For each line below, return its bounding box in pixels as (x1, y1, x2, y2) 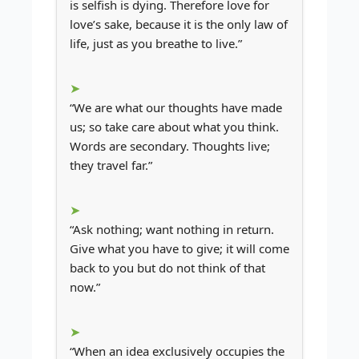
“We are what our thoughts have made (70, 99, 282, 116)
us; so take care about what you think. (70, 119, 279, 135)
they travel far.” (70, 157, 152, 174)
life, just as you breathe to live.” (70, 35, 242, 52)
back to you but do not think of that (70, 260, 265, 276)
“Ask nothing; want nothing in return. (70, 221, 274, 238)
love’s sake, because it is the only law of (70, 16, 288, 33)
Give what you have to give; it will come (70, 240, 289, 257)
